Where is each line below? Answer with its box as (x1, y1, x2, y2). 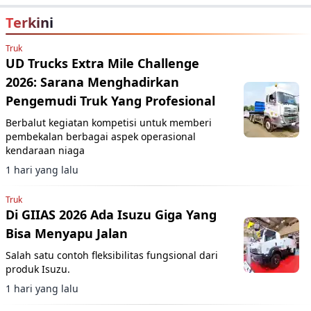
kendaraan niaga (6, 143, 85, 157)
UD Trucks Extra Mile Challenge (6, 54, 199, 72)
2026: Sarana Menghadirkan (6, 73, 179, 90)
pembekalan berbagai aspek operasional (6, 129, 196, 143)
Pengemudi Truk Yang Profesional (6, 92, 215, 109)
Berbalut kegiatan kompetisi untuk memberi (6, 115, 212, 129)
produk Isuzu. (6, 262, 70, 276)
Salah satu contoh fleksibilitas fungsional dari (6, 248, 218, 262)
